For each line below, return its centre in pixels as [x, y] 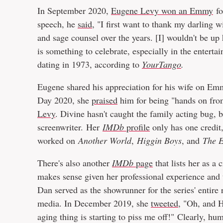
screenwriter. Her [70, 127]
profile [137, 127]
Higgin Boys [159, 141]
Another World [105, 141]
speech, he [57, 24]
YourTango [162, 64]
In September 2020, [74, 11]
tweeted [165, 203]
